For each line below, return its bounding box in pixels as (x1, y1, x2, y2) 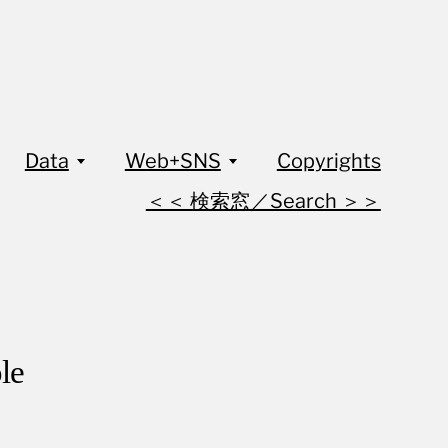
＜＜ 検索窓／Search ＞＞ (145, 188, 381, 213)
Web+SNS (124, 148, 221, 173)
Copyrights (276, 148, 381, 173)
